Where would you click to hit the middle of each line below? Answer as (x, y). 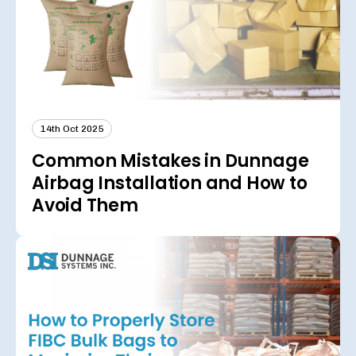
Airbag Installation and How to (170, 184)
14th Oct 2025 (72, 129)
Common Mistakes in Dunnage (170, 161)
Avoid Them (85, 206)
